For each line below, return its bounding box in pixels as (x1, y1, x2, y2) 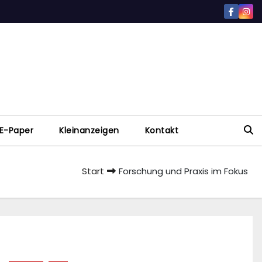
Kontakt (144, 125, 178, 137)
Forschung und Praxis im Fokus (119, 165, 248, 178)
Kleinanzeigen (59, 125, 119, 137)
